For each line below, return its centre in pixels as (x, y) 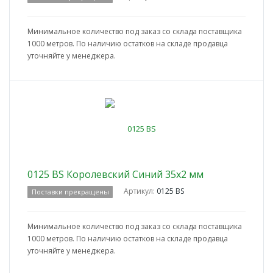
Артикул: (140, 191)
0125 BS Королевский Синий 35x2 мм (115, 175)
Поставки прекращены (70, 192)
